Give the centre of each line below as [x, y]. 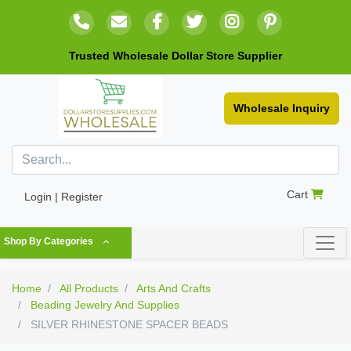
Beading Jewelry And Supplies [105, 305]
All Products [89, 289]
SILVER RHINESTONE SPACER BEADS [128, 325]
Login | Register [63, 197]
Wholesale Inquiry [282, 109]
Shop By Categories [49, 242]
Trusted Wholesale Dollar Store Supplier [175, 56]
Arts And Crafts [174, 289]
